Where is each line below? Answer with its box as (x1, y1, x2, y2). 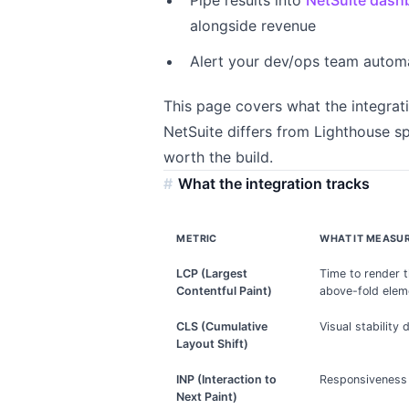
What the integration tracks (178, 174, 371, 194)
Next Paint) (176, 389, 238, 404)
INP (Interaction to (176, 372, 278, 386)
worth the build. (163, 148, 274, 167)
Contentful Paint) (176, 283, 273, 298)
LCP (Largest (176, 266, 248, 280)
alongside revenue (189, 16, 316, 36)
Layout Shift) (176, 336, 249, 351)
